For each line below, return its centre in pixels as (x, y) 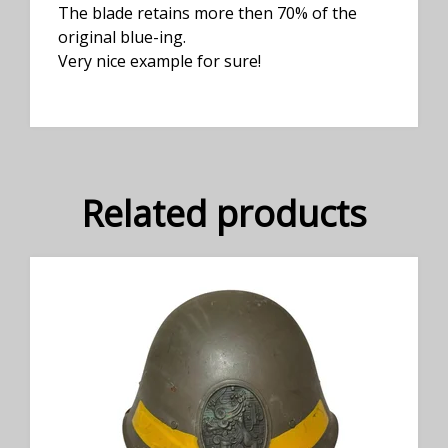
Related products (224, 213)
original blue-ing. (122, 36)
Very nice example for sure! (159, 60)
